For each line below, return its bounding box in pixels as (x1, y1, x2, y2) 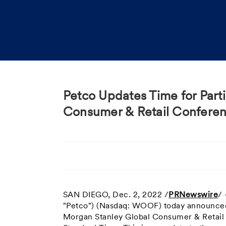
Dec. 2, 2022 (112, 191, 162, 199)
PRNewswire (168, 191, 218, 199)
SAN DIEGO (63, 191, 108, 199)
